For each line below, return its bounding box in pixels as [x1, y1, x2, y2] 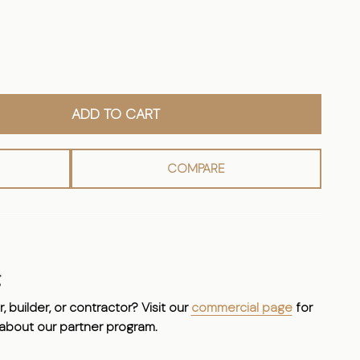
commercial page [190, 298, 292, 316]
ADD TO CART [72, 104, 160, 124]
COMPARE [167, 159, 225, 177]
